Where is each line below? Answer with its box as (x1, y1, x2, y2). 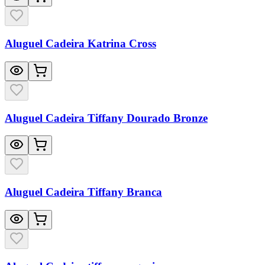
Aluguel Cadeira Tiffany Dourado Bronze (5, 111, 208, 124)
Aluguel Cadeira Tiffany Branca (5, 186, 162, 199)
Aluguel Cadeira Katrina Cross (5, 37, 156, 50)
